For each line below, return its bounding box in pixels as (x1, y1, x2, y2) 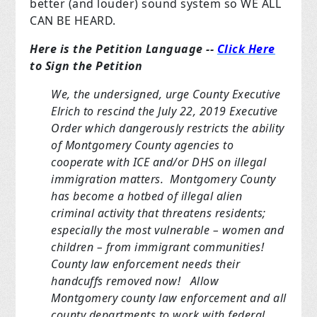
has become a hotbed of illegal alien (51, 188, 243, 204)
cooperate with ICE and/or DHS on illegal (51, 154, 267, 171)
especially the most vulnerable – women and (51, 222, 284, 238)
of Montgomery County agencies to (51, 137, 234, 154)
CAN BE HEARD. (30, 13, 116, 29)
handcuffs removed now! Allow (51, 273, 219, 289)
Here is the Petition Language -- (30, 41, 217, 57)
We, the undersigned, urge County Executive (51, 86, 281, 103)
